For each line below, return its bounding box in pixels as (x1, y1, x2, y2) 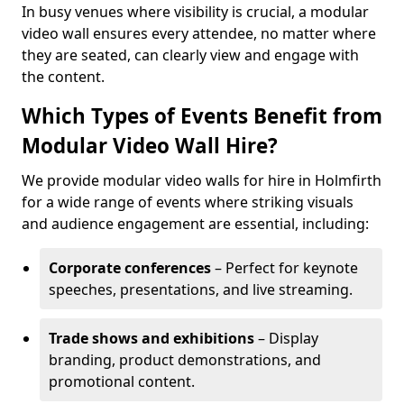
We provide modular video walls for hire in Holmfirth (22, 170, 381, 190)
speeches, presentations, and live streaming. (49, 280, 353, 299)
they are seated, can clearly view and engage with (22, 45, 359, 65)
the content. (22, 67, 105, 87)
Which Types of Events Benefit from (22, 102, 382, 130)
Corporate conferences (49, 258, 211, 278)
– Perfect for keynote (211, 258, 358, 278)
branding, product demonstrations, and (49, 350, 321, 370)
